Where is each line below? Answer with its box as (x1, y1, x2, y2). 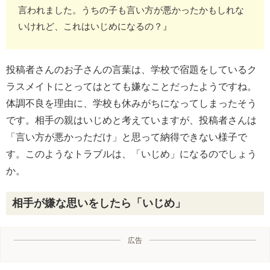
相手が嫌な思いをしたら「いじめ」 (12, 196, 186, 209)
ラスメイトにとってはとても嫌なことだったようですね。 (6, 81, 257, 92)
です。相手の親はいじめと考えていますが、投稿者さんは (6, 115, 257, 125)
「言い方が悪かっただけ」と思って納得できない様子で (6, 131, 247, 142)
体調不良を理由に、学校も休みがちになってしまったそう (6, 98, 257, 108)
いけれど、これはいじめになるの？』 (18, 20, 172, 31)
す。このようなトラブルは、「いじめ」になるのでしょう (6, 148, 257, 159)
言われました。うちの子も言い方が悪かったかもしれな (18, 4, 244, 15)
